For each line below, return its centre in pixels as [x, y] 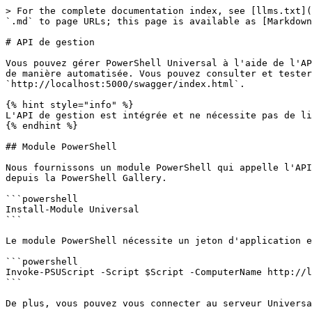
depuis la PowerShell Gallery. [86, 178]
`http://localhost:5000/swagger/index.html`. [125, 84]
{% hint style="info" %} [70, 105]
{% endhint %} [42, 126]
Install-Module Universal [72, 209]
